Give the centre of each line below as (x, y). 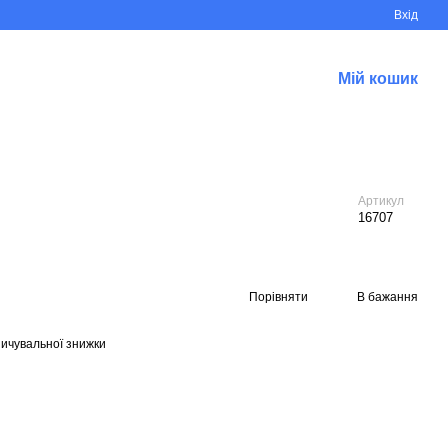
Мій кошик (378, 78)
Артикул (381, 201)
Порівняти (278, 296)
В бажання (387, 296)
